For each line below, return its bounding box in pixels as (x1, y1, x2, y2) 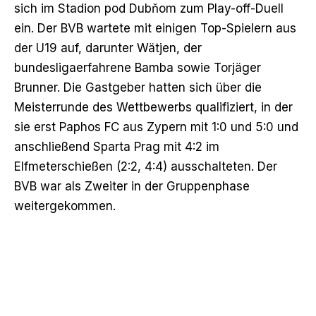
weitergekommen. (14, 198, 116, 213)
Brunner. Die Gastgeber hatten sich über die (14, 80, 262, 95)
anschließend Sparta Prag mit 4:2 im (14, 139, 219, 154)
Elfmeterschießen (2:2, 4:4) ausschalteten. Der (14, 159, 277, 174)
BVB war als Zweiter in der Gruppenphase (14, 178, 250, 193)
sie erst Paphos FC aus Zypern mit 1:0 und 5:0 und (14, 119, 298, 134)
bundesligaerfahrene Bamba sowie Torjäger (14, 60, 261, 75)
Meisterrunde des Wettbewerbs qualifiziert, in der (14, 99, 293, 114)
